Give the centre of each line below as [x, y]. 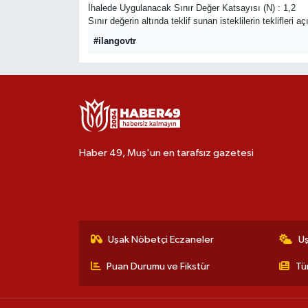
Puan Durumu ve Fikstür [158, 266]
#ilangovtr [115, 41]
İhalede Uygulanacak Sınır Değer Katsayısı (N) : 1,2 [191, 8]
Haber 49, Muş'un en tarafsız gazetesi [166, 153]
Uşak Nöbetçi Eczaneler [161, 239]
